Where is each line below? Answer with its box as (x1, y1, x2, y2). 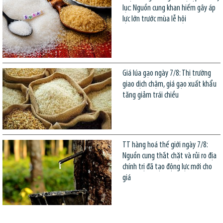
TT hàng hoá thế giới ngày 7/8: (122, 140, 208, 149)
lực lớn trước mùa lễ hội (122, 15, 186, 24)
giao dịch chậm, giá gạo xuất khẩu (122, 80, 217, 89)
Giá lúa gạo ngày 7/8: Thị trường (122, 69, 211, 78)
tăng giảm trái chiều (122, 91, 179, 100)
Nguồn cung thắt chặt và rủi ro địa (122, 151, 217, 160)
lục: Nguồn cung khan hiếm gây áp (122, 4, 216, 13)
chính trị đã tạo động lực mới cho (122, 162, 212, 171)
